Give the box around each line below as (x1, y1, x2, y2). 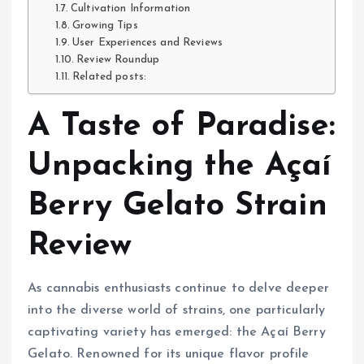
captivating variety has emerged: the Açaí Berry (28, 325, 326, 339)
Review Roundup (76, 54, 160, 65)
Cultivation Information (71, 2, 191, 14)
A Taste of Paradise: (28, 110, 335, 143)
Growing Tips (72, 19, 138, 31)
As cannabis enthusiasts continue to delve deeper (28, 281, 329, 295)
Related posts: (72, 71, 147, 82)
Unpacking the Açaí (28, 149, 331, 183)
